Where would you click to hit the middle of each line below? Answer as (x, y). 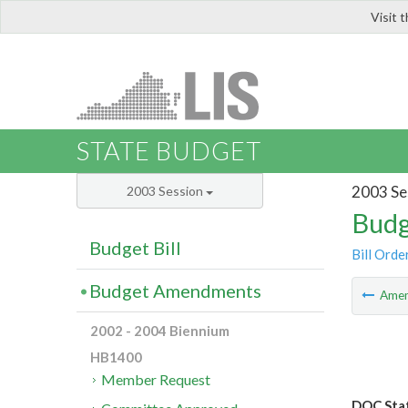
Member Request (156, 380)
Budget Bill (135, 248)
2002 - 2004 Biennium (160, 331)
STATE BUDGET (169, 151)
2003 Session (166, 191)
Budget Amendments (175, 291)
